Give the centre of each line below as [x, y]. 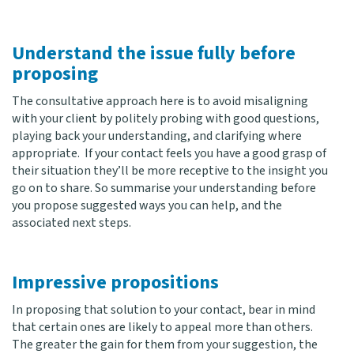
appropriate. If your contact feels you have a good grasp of [169, 153]
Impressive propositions [115, 282]
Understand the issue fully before [154, 53]
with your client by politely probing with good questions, [166, 119]
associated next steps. [72, 223]
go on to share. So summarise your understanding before [164, 188]
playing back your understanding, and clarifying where [157, 136]
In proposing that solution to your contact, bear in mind [164, 310]
